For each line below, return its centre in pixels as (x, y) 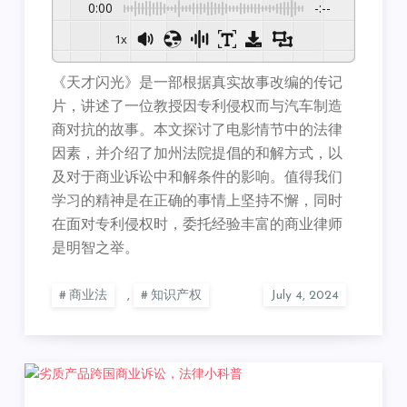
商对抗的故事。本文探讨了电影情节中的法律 (198, 131)
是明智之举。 (96, 249)
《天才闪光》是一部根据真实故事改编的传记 (198, 84)
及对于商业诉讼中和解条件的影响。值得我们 (198, 179)
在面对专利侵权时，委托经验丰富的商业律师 (198, 226)
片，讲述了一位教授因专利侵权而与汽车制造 (198, 108)
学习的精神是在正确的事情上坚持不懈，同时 (198, 202)
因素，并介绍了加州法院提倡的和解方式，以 (198, 155)
